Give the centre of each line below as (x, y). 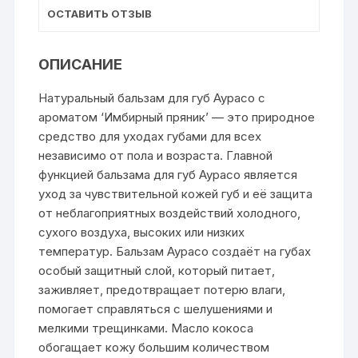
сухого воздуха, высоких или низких (142, 232)
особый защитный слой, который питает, (157, 270)
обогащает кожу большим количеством (154, 347)
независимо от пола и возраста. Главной (156, 155)
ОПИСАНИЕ (81, 64)
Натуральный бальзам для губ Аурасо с (152, 97)
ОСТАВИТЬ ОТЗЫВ (100, 13)
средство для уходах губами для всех (150, 136)
